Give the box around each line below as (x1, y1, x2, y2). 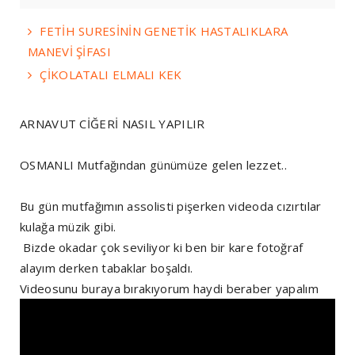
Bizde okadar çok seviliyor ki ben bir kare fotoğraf (20, 239, 303, 255)
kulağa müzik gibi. (20, 218, 116, 235)
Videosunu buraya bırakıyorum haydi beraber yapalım (20, 280, 319, 296)
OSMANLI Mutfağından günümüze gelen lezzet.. (20, 156, 287, 173)
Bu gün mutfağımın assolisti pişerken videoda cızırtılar (20, 197, 322, 214)
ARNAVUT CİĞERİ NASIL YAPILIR (20, 115, 205, 132)
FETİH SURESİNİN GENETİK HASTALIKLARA (40, 22, 288, 39)
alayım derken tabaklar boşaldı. (20, 259, 193, 276)
